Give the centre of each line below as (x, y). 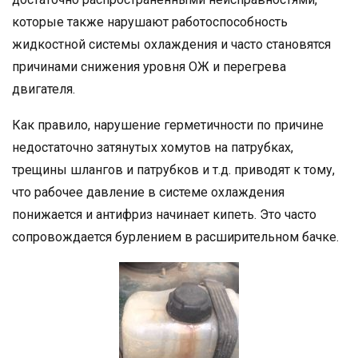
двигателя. (44, 89)
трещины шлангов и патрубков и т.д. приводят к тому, (173, 169)
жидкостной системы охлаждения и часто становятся (171, 44)
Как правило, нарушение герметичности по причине (168, 125)
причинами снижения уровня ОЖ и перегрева (149, 66)
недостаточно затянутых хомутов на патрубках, (153, 147)
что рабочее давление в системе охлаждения (148, 192)
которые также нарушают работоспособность (150, 22)
